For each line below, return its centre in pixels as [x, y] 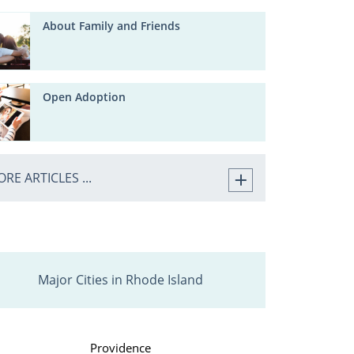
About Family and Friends [112, 26]
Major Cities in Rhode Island [120, 280]
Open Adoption [85, 97]
